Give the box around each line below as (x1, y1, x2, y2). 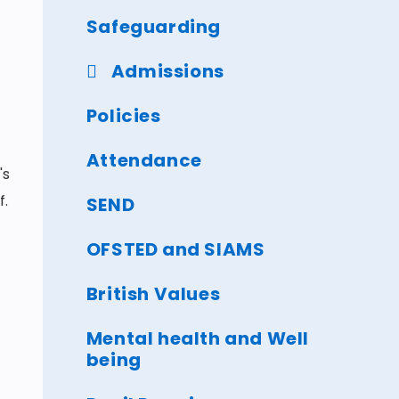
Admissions (110, 58, 224, 84)
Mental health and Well (85, 325, 310, 351)
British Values (85, 281, 221, 306)
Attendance (85, 147, 202, 173)
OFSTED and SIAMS (85, 236, 265, 262)
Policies (85, 102, 161, 128)
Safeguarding (85, 13, 222, 39)
